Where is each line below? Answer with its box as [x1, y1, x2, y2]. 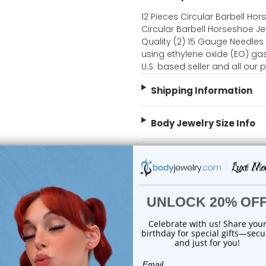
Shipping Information [150, 84, 252, 97]
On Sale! [150, 199, 190, 213]
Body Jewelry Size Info [150, 117, 255, 130]
